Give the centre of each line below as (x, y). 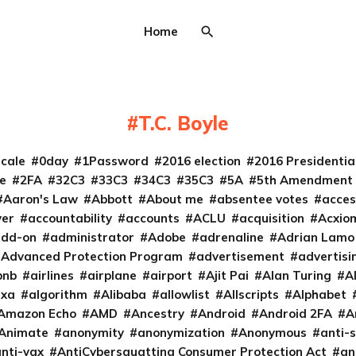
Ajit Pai (228, 275)
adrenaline (232, 237)
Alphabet (320, 294)
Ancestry (157, 313)
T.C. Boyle (184, 123)
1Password (115, 161)
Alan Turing (297, 275)
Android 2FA (295, 313)
